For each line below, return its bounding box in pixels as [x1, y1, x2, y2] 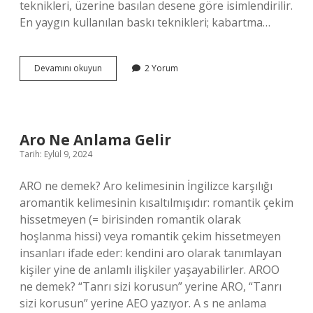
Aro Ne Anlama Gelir [20, 130, 171, 150]
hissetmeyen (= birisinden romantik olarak [20, 212, 241, 227]
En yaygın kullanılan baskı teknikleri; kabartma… [20, 15, 270, 30]
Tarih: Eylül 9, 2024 [20, 148, 92, 160]
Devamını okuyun [34, 62, 102, 74]
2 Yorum [145, 62, 178, 74]
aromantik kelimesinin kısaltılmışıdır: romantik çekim [20, 195, 293, 210]
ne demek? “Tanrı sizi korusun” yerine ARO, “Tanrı [20, 279, 282, 294]
